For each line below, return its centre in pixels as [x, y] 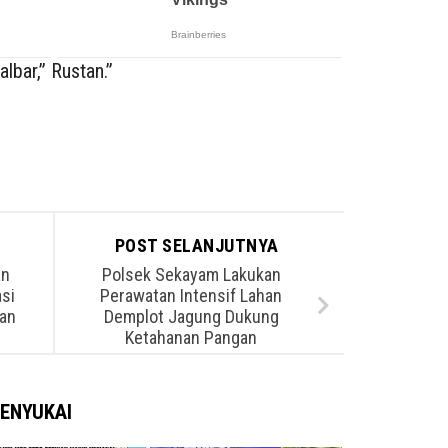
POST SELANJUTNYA [199, 245]
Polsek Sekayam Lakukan [191, 274]
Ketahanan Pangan [191, 337]
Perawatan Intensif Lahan [191, 295]
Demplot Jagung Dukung [191, 316]
